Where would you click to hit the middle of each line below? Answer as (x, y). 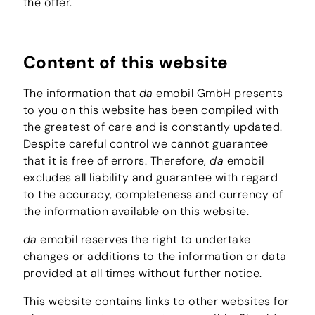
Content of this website (126, 62)
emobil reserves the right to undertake (144, 240)
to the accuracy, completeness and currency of (153, 194)
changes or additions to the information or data (155, 257)
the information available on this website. (136, 211)
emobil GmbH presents (218, 93)
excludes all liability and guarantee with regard (150, 177)
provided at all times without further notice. (142, 274)
